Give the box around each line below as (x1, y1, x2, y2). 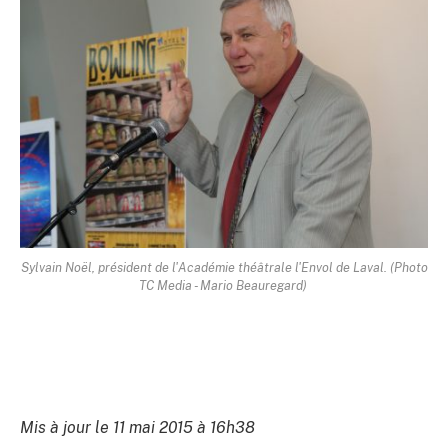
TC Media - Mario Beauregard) (138, 277, 310, 293)
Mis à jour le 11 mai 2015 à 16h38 (20, 417, 255, 437)
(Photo (389, 259, 428, 275)
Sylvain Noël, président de (20, 259, 172, 275)
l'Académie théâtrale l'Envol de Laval (171, 259, 384, 275)
